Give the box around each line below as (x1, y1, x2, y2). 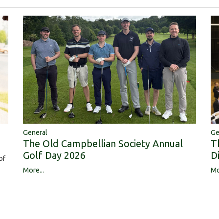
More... (22, 166, 44, 175)
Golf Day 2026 (22, 150, 86, 161)
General (22, 129, 47, 137)
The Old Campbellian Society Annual (22, 138, 183, 150)
